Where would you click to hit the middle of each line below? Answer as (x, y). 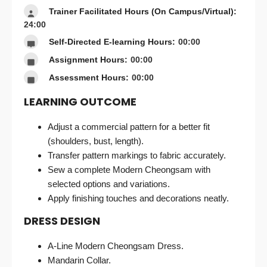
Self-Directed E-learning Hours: (112, 41)
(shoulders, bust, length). (96, 141)
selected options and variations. (109, 184)
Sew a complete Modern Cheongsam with (129, 170)
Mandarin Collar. (79, 260)
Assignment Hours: (88, 59)
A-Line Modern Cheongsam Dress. (116, 246)
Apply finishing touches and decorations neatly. (138, 198)
